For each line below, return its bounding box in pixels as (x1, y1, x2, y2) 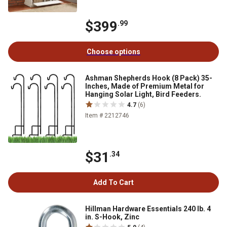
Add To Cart (93, 178, 134, 187)
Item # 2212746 (85, 112, 129, 120)
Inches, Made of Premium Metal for (85, 82, 204, 91)
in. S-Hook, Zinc (85, 213, 139, 221)
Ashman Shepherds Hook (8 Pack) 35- (85, 74, 212, 83)
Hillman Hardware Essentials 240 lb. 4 (85, 205, 211, 213)
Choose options (87, 48, 140, 56)
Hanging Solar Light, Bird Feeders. (85, 90, 201, 99)
